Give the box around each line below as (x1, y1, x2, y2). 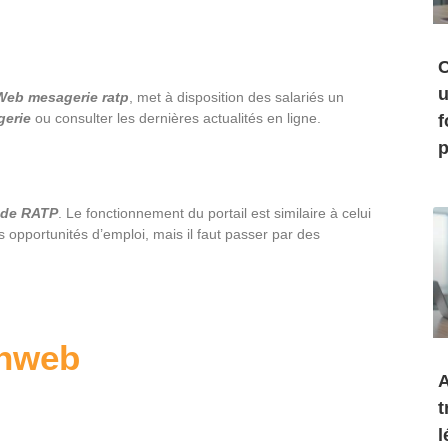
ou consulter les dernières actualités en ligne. (31, 110, 321, 126)
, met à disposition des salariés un (129, 89, 344, 105)
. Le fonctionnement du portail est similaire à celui (58, 205, 371, 221)
